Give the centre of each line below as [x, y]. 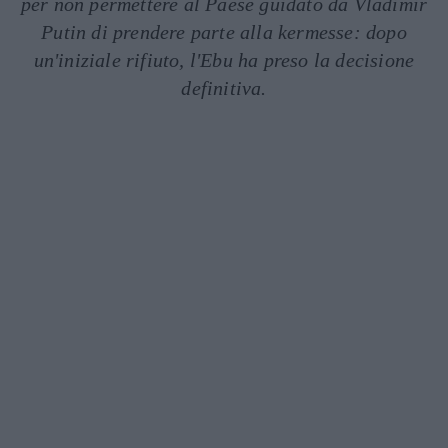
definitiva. [224, 88]
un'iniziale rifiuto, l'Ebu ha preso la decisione [224, 60]
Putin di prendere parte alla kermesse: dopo [224, 32]
